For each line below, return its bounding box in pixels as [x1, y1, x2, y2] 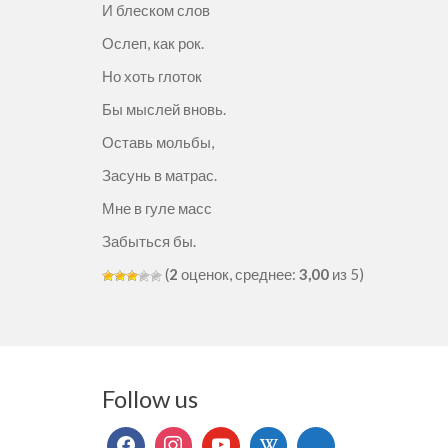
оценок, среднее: [178, 265, 299, 283]
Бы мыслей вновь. [102, 100, 226, 118]
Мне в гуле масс [102, 199, 212, 217]
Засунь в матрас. [102, 166, 217, 184]
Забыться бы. [102, 232, 196, 250]
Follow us [102, 384, 198, 413]
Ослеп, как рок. [102, 34, 204, 52]
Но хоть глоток [102, 67, 202, 85]
